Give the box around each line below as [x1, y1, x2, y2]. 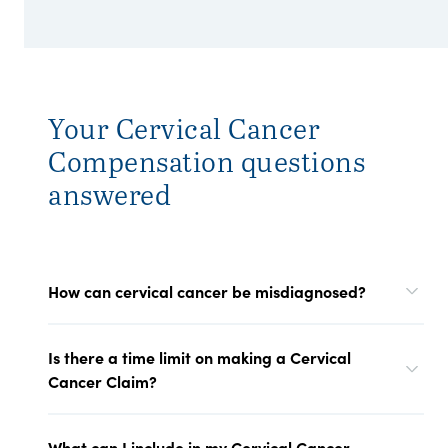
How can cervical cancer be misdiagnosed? [48, 280, 366, 302]
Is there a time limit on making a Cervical [48, 346, 351, 368]
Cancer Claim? [48, 370, 157, 392]
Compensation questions [48, 142, 365, 180]
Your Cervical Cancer [48, 109, 320, 147]
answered [48, 175, 171, 213]
